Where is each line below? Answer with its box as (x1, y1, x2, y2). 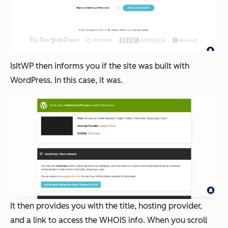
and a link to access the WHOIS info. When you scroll (10, 215, 207, 225)
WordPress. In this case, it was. (10, 75, 125, 85)
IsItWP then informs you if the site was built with (10, 61, 189, 71)
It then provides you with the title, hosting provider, (10, 201, 202, 211)
